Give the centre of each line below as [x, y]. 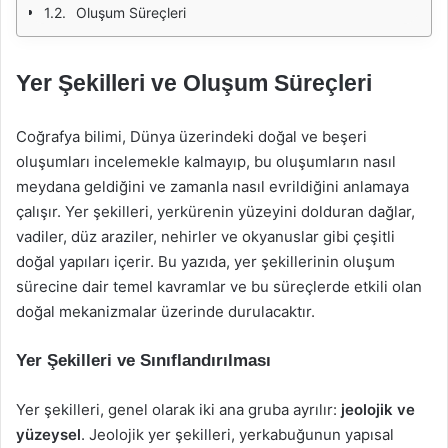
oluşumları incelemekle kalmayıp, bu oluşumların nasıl [206, 161]
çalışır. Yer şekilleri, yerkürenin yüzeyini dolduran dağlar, [215, 211]
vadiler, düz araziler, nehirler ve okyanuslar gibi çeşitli [205, 236]
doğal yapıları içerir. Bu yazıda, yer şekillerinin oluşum [205, 261]
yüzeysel [48, 434]
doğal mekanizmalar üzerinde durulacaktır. [165, 311]
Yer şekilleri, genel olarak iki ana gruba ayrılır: [178, 409]
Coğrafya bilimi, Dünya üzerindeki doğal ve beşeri [191, 136]
